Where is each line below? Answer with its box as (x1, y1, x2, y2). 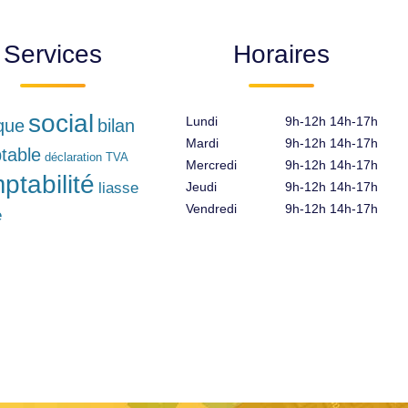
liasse (97, 179, 138, 197)
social (27, 109, 94, 138)
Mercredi (185, 158, 237, 172)
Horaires (233, 40, 331, 68)
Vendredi (185, 201, 237, 216)
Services (4, 40, 103, 68)
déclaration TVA (44, 150, 128, 164)
